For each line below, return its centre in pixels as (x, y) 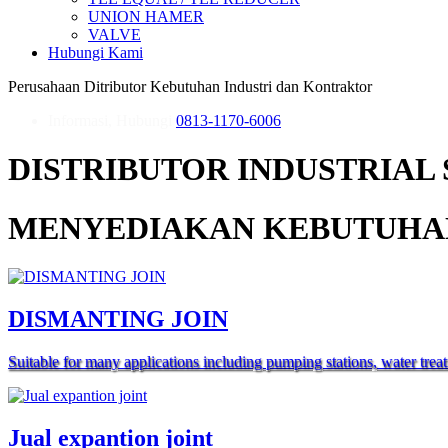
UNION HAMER (146, 16)
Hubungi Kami (95, 52)
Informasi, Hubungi (112, 120)
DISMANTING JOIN (118, 319)
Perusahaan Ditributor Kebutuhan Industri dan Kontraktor (190, 86)
